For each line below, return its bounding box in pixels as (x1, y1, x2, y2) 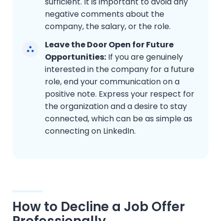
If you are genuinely (106, 51, 183, 63)
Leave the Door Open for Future (45, 39, 174, 51)
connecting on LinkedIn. (45, 125, 136, 137)
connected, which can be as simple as (45, 113, 192, 125)
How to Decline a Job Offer (12, 198, 185, 216)
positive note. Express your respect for (45, 88, 194, 100)
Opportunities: (45, 51, 106, 63)
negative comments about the (45, 8, 164, 20)
